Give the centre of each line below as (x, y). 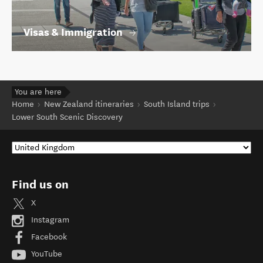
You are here (38, 92)
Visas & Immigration (73, 32)
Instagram (49, 220)
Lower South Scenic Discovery (67, 117)
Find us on (40, 184)
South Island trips (177, 104)
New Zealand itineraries (89, 104)
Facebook (48, 237)
